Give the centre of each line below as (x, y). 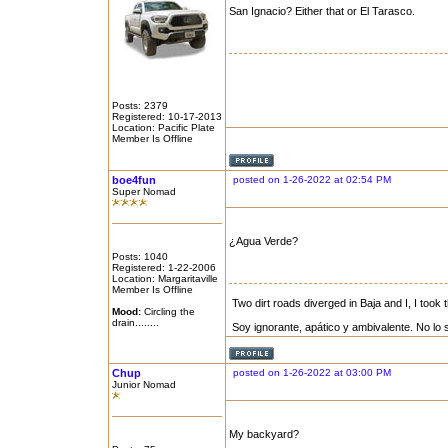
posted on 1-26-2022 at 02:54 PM (311, 179)
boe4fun (133, 180)
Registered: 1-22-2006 (163, 267)
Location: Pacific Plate (163, 127)
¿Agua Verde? (263, 241)
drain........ (135, 322)
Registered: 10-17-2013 (166, 116)
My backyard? (263, 434)
